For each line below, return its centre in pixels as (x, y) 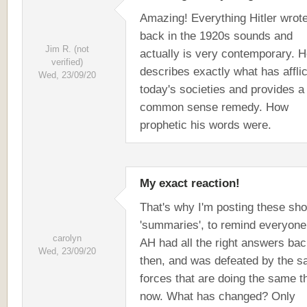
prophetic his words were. (206, 125)
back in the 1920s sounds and (216, 36)
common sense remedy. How (214, 107)
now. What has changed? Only (218, 296)
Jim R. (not (67, 49)
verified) (67, 62)
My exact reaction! (190, 183)
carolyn (67, 238)
